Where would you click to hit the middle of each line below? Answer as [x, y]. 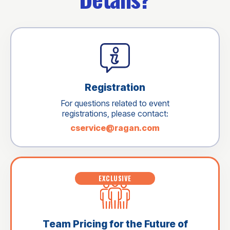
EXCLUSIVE [115, 178]
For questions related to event [115, 103]
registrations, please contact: [115, 114]
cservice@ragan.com [115, 128]
